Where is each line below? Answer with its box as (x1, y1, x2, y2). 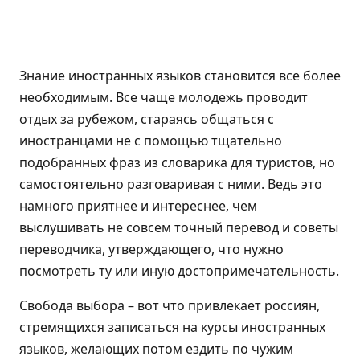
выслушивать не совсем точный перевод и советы (19, 218, 338, 236)
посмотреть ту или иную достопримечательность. (19, 261, 339, 280)
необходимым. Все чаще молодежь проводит (19, 88, 308, 106)
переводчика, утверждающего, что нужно (19, 239, 284, 258)
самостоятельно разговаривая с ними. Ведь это (19, 174, 322, 193)
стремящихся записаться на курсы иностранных (19, 317, 325, 336)
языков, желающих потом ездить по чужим (19, 339, 293, 358)
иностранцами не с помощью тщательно (19, 131, 282, 149)
